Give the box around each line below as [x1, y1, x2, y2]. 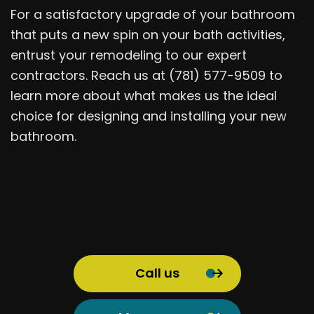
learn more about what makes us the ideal [11, 86, 277, 104]
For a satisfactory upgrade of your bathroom [11, 5, 295, 23]
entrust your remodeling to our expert [11, 46, 247, 64]
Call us [135, 264, 179, 282]
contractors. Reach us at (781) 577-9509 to [11, 66, 282, 84]
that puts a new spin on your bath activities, [11, 25, 285, 43]
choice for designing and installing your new [11, 107, 287, 125]
